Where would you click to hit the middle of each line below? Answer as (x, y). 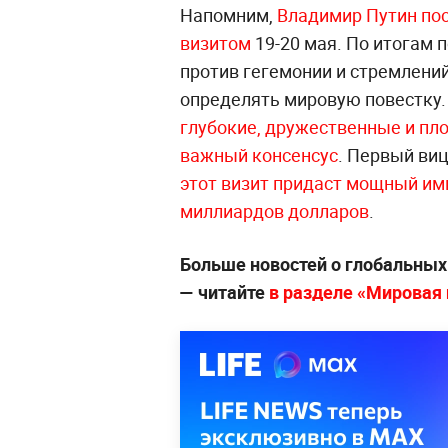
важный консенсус (259, 155)
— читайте (224, 292)
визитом (215, 43)
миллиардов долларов (274, 211)
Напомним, (226, 15)
